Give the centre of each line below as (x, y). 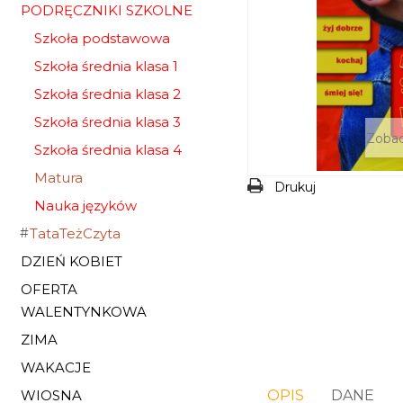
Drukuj (295, 188)
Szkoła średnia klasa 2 (107, 94)
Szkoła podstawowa (102, 38)
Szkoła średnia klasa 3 (107, 122)
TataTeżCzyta (75, 233)
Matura (58, 178)
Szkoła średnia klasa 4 (108, 150)
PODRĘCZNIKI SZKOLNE (107, 10)
